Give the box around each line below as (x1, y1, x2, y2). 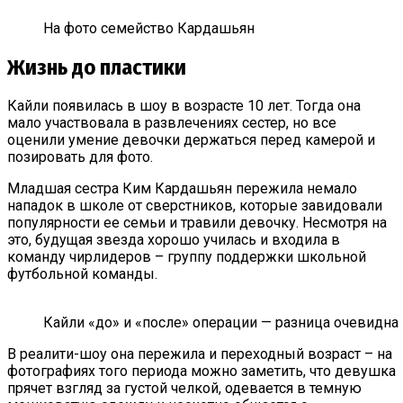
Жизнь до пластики (7, 54, 186, 80)
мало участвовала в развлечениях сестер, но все (7, 114, 336, 132)
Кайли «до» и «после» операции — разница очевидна (43, 314, 399, 332)
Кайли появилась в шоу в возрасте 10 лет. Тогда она (7, 97, 361, 115)
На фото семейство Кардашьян (43, 19, 255, 37)
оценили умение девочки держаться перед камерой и (7, 131, 375, 149)
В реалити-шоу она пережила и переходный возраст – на (7, 345, 392, 363)
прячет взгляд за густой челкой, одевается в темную (7, 380, 362, 398)
